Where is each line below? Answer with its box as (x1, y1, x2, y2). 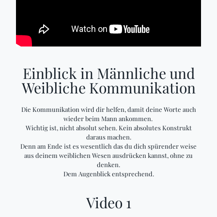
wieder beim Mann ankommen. (63, 114, 154, 123)
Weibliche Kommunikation (21, 78, 196, 97)
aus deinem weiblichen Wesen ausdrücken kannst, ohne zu (24, 151, 193, 159)
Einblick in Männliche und (22, 63, 195, 83)
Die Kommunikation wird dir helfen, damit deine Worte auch (21, 105, 196, 113)
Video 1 (86, 193, 131, 212)
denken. (97, 160, 120, 169)
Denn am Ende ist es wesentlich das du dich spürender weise (20, 142, 197, 150)
